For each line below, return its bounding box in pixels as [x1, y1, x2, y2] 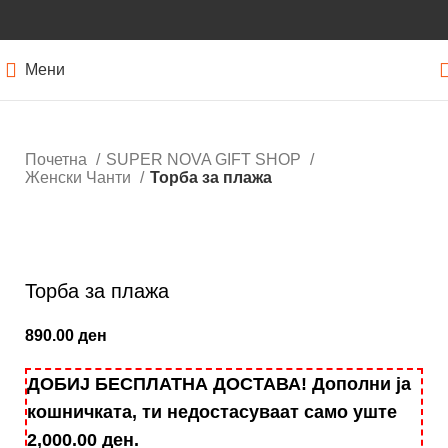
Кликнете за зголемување [25, 237, 215, 255]
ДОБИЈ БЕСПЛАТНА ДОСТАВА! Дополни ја [27, 374, 411, 395]
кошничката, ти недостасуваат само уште [27, 402, 397, 423]
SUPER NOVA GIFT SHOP [106, 151, 305, 168]
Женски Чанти [25, 169, 135, 186]
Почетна [25, 151, 91, 168]
